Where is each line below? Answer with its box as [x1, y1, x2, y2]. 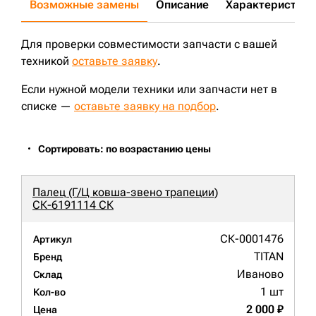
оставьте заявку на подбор [74, 99, 216, 114]
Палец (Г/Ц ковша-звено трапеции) [32, 186, 218, 200]
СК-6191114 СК [32, 198, 114, 212]
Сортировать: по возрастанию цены [38, 143, 211, 155]
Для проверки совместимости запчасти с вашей [21, 37, 277, 51]
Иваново [237, 267, 284, 281]
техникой [21, 54, 72, 68]
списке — [21, 99, 74, 114]
